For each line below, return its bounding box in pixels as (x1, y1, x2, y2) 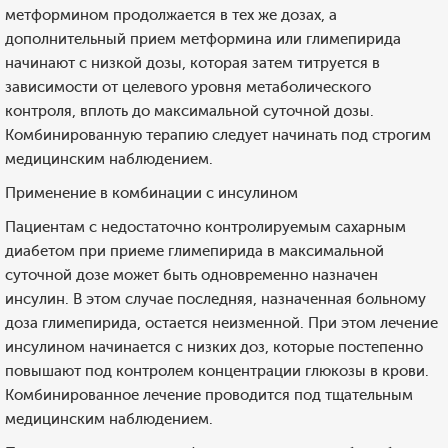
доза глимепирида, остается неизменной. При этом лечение (5, 314, 438, 332)
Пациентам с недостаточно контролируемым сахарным (5, 218, 406, 236)
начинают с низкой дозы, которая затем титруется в (5, 54, 380, 72)
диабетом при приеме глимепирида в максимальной (5, 242, 384, 260)
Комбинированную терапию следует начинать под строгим (5, 126, 431, 144)
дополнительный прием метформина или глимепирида (5, 30, 401, 48)
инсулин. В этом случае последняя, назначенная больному (5, 290, 426, 308)
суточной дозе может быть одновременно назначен (5, 266, 378, 284)
